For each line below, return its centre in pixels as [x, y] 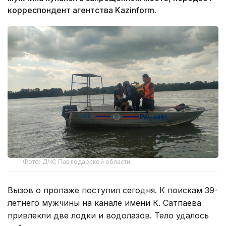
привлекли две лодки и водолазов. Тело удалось [108, 215]
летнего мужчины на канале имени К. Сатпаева [104, 203]
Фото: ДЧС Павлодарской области [77, 161]
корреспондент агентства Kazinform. [82, 10]
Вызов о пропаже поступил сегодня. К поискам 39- [113, 190]
